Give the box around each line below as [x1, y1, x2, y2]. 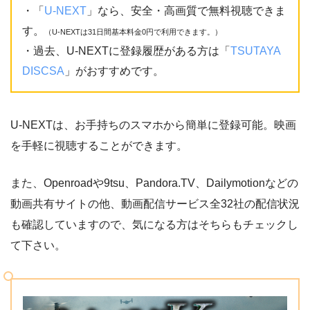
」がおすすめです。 [64, 65, 164, 77]
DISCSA [22, 65, 64, 77]
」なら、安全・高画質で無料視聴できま [86, 5, 286, 17]
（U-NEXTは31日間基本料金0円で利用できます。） [44, 28, 222, 37]
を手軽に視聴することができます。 [10, 140, 188, 152]
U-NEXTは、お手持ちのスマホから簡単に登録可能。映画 [10, 119, 296, 131]
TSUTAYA [230, 45, 280, 57]
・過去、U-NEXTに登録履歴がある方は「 [22, 45, 230, 57]
